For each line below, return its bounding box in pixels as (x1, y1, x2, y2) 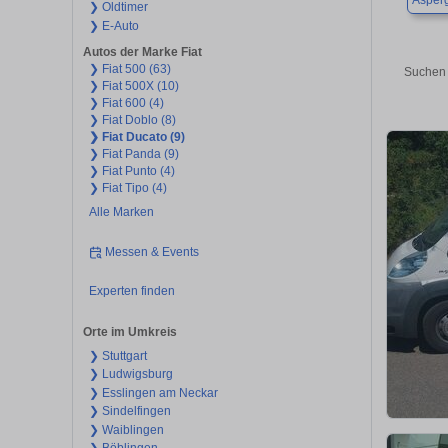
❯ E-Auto (88, 18, 139, 33)
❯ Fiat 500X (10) (88, 79, 179, 94)
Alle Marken (88, 205, 154, 220)
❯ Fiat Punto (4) (88, 164, 175, 179)
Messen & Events (105, 244, 200, 259)
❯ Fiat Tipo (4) (88, 181, 167, 196)
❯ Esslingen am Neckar (88, 385, 218, 400)
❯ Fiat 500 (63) (88, 62, 171, 77)
